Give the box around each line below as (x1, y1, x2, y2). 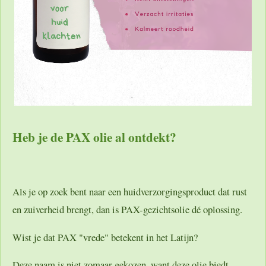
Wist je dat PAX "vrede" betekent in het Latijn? (12, 230, 198, 244)
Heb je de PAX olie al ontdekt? (12, 127, 176, 146)
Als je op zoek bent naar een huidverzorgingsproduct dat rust (12, 185, 247, 199)
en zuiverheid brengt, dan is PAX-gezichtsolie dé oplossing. (12, 202, 242, 217)
